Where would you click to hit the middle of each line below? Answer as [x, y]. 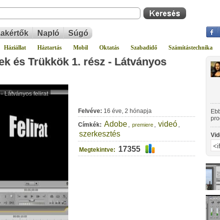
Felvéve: [90, 111]
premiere [143, 125]
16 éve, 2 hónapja [127, 111]
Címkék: [90, 125]
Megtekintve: [97, 150]
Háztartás [50, 48]
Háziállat [15, 48]
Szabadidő [144, 48]
